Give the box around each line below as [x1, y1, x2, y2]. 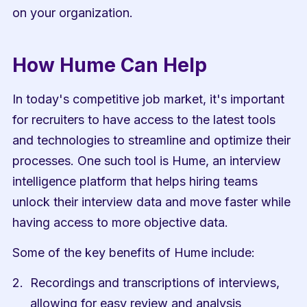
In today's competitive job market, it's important [12, 92, 285, 106]
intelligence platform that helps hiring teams [12, 174, 258, 188]
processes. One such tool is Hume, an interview [12, 153, 282, 168]
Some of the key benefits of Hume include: [12, 245, 256, 260]
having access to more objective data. [12, 215, 229, 230]
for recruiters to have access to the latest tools [12, 112, 276, 127]
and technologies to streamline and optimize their [12, 133, 291, 147]
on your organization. [12, 5, 134, 20]
